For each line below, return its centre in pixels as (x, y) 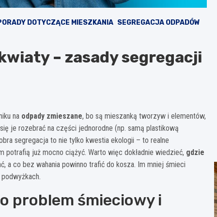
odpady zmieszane (52, 116)
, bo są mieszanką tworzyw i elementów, (144, 116)
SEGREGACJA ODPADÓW (159, 22)
